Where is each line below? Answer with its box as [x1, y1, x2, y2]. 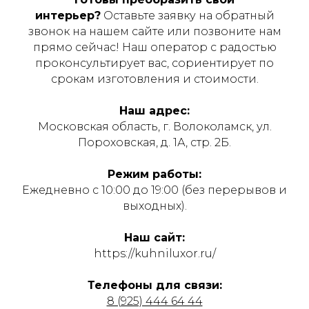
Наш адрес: [119, 103, 190, 117]
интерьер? [34, 8, 101, 22]
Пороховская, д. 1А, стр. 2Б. [78, 135, 231, 149]
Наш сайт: [124, 230, 185, 244]
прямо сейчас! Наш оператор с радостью [32, 40, 277, 54]
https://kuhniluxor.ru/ [93, 246, 216, 260]
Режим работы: [108, 167, 201, 181]
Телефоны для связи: [87, 278, 222, 292]
